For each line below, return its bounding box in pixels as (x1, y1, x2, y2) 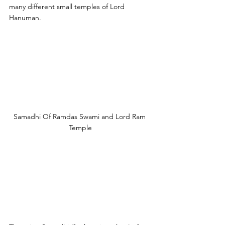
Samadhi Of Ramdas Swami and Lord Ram (13, 112, 148, 122)
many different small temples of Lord (9, 2, 127, 11)
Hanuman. (9, 13, 43, 22)
